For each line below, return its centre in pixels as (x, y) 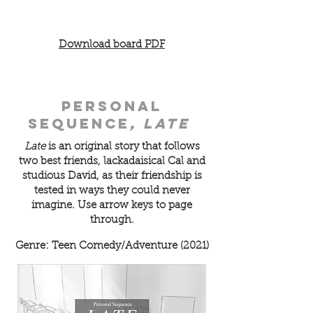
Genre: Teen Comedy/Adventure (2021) (112, 246)
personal (112, 106)
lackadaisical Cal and (154, 162)
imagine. (54, 206)
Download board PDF (112, 45)
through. (112, 220)
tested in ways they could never (112, 191)
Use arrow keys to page (135, 206)
